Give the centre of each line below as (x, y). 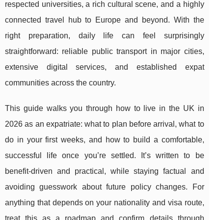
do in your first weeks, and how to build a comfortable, (105, 140)
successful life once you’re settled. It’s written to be (105, 156)
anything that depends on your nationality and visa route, (105, 203)
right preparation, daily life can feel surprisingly (105, 36)
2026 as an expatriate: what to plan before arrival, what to (105, 124)
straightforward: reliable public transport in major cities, (105, 52)
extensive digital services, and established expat (105, 67)
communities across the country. (60, 83)
